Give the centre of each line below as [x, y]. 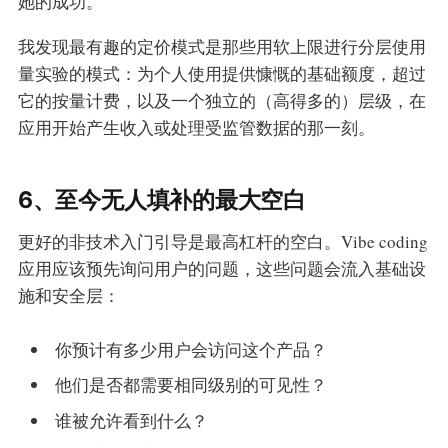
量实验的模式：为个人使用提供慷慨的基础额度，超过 [221, 74]
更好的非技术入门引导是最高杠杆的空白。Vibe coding [222, 242]
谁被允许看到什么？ [132, 420]
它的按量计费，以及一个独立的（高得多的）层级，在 [221, 101]
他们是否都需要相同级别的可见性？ [191, 385]
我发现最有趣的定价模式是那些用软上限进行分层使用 [221, 47]
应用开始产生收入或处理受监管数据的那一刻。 [196, 128]
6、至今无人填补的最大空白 [161, 200]
